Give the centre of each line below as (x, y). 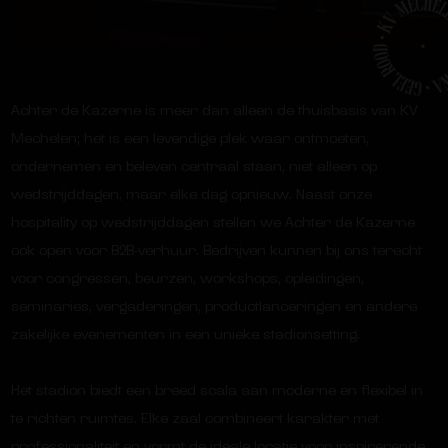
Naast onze (333, 194)
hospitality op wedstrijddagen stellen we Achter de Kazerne (212, 222)
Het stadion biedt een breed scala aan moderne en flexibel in (216, 390)
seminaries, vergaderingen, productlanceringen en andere (213, 306)
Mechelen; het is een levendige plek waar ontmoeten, (189, 138)
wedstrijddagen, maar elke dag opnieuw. (153, 194)
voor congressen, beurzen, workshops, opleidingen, (187, 278)
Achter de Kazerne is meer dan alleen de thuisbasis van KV (214, 110)
